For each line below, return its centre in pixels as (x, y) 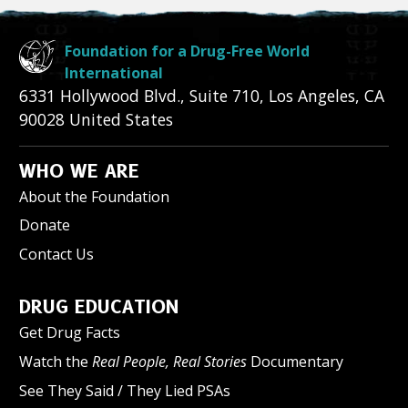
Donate (45, 225)
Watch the (56, 361)
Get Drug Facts (70, 332)
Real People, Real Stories (169, 361)
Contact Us (56, 255)
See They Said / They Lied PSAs (125, 390)
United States (121, 119)
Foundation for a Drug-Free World (187, 51)
